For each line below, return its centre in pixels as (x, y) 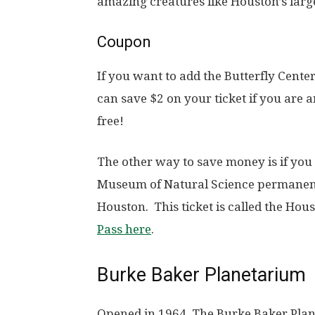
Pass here (124, 230)
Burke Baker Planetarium (201, 275)
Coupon (124, 42)
